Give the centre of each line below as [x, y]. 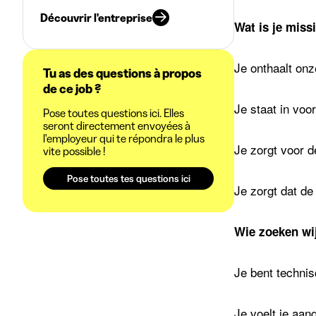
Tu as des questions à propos [122, 73]
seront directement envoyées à [117, 126]
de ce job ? [72, 89]
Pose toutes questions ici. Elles [114, 113]
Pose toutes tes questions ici [128, 178]
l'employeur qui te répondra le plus [124, 138]
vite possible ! [74, 151]
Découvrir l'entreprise [96, 18]
